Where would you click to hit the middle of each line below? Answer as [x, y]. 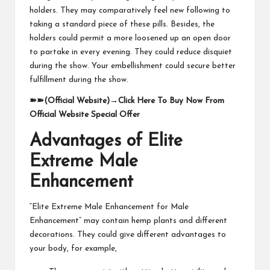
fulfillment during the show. [79, 80]
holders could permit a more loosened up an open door [130, 38]
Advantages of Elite [106, 141]
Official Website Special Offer [85, 115]
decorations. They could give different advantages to [128, 234]
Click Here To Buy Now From [171, 101]
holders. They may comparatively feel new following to [130, 10]
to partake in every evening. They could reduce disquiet [131, 52]
